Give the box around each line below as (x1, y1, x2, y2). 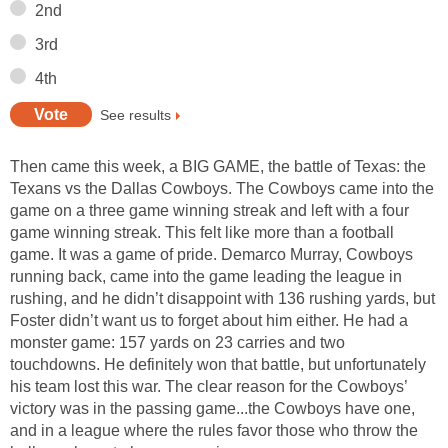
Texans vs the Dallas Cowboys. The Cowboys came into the (10, 180, 434, 198)
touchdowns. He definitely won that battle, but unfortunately (10, 356, 426, 374)
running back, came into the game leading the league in (10, 268, 402, 286)
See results (100, 106, 171, 123)
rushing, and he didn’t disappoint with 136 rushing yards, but (10, 290, 435, 308)
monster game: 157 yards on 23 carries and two (10, 334, 345, 352)
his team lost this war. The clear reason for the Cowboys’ (10, 378, 407, 396)
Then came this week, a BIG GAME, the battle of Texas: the (10, 158, 426, 176)
